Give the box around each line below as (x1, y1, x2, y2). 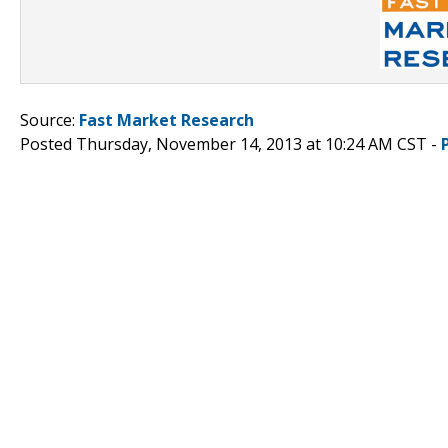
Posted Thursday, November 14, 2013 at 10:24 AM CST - (20, 132, 441, 155)
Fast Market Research (79, 108, 254, 131)
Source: (20, 108, 79, 131)
